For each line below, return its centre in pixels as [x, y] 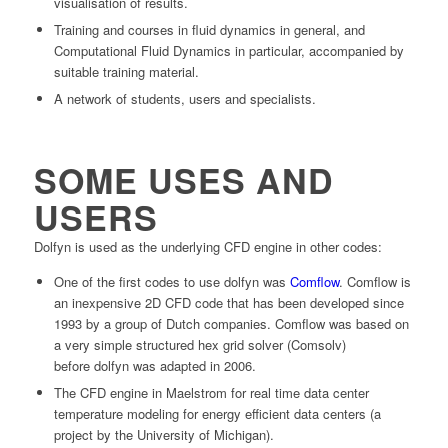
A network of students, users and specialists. [184, 98]
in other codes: [336, 246]
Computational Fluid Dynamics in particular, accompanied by [228, 50]
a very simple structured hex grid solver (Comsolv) [199, 344]
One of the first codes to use [138, 281]
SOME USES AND [183, 179]
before [73, 365]
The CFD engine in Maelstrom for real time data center [211, 392]
